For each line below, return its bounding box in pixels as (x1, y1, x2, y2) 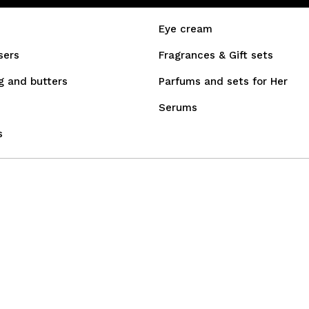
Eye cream (159, 23, 212, 35)
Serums (159, 101, 197, 114)
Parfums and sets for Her (159, 75, 288, 88)
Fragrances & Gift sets (159, 49, 273, 61)
